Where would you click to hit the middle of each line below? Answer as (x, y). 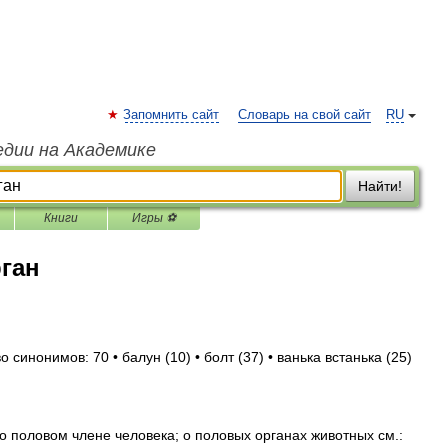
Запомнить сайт (171, 115)
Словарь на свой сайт (304, 115)
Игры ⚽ (154, 218)
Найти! (380, 186)
